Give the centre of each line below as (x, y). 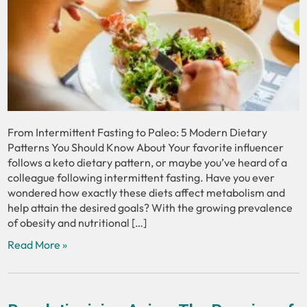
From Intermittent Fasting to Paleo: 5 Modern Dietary (138, 133)
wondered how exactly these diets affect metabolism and (147, 193)
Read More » (38, 245)
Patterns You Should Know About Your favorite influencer (146, 148)
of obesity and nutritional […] (77, 223)
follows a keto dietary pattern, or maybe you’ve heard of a (148, 163)
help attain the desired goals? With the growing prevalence (150, 208)
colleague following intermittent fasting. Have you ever (142, 178)
